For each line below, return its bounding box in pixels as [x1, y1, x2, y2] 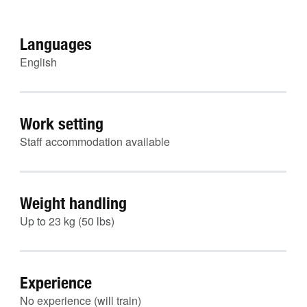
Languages [20, 34, 92, 53]
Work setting [20, 114, 103, 133]
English [20, 54, 57, 70]
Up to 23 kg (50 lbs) [20, 213, 114, 229]
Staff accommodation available [20, 134, 170, 149]
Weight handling [20, 193, 127, 212]
